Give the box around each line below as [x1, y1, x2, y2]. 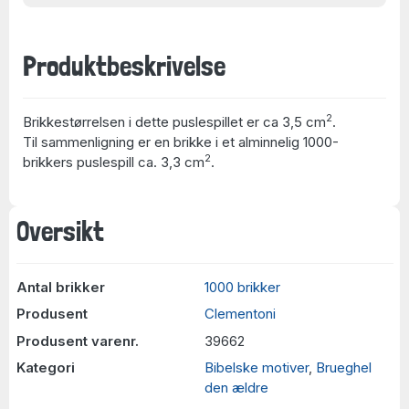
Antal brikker [16, 278, 105, 296]
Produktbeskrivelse [23, 50, 225, 82]
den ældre [204, 379, 268, 396]
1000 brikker [204, 278, 280, 296]
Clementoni [204, 305, 276, 322]
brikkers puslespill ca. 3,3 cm [23, 153, 204, 171]
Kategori [16, 359, 75, 376]
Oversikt [16, 215, 104, 247]
